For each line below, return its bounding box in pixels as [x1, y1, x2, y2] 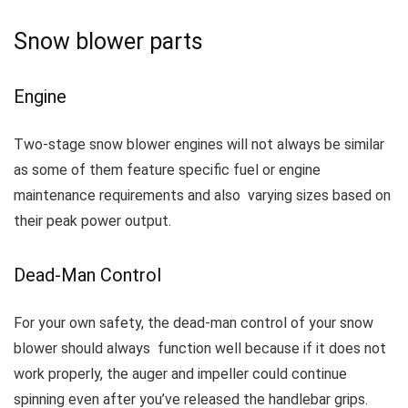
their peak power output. [14, 212, 171, 229]
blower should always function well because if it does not [14, 340, 386, 357]
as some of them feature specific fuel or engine [14, 161, 321, 178]
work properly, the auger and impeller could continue [14, 365, 347, 382]
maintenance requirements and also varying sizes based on [14, 187, 391, 204]
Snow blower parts [14, 28, 203, 55]
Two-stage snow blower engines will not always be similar [14, 136, 384, 153]
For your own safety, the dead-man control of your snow [14, 314, 373, 331]
